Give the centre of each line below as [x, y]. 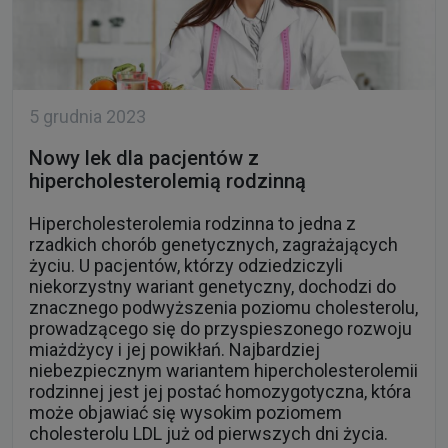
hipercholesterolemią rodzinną [167, 181]
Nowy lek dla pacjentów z [144, 158]
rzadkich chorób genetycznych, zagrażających [213, 245]
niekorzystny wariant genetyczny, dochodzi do [212, 287]
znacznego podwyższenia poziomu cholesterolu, [223, 308]
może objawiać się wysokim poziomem [185, 413]
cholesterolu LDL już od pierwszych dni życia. [208, 434]
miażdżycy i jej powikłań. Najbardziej [174, 350]
